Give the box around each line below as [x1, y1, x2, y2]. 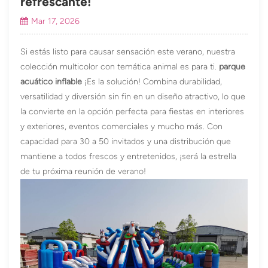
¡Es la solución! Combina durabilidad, [82, 77, 223, 87]
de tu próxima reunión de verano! [20, 166, 147, 177]
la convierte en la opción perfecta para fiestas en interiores [20, 106, 245, 117]
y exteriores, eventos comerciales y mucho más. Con [20, 121, 223, 132]
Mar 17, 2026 [31, 16, 80, 27]
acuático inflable [20, 77, 83, 87]
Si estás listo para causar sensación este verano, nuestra [20, 47, 236, 57]
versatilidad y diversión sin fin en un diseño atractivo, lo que [20, 92, 246, 102]
